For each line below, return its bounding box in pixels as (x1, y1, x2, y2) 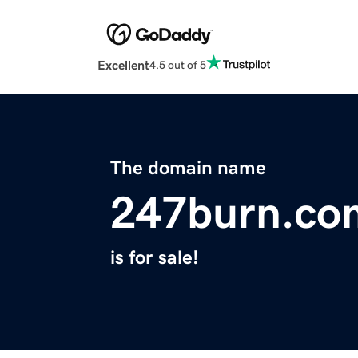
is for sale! (110, 248, 198, 268)
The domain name (110, 158, 266, 178)
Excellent (97, 58, 149, 72)
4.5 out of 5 (149, 58, 206, 70)
